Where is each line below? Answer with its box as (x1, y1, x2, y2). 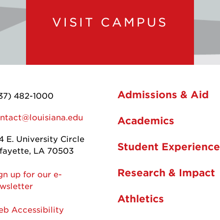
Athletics (117, 192, 164, 204)
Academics (117, 114, 174, 126)
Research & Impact (117, 166, 215, 178)
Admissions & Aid (117, 88, 209, 100)
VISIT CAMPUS (52, 15, 168, 29)
